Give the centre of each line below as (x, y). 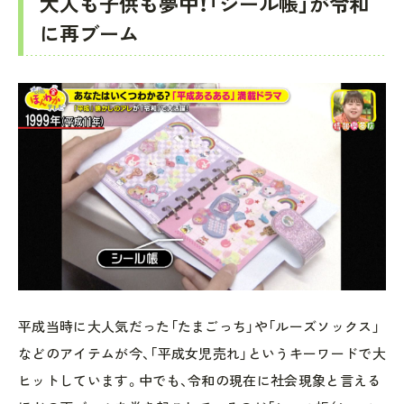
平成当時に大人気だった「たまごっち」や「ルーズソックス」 (199, 326)
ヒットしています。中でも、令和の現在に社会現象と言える (200, 380)
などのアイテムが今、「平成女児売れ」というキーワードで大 (202, 353)
